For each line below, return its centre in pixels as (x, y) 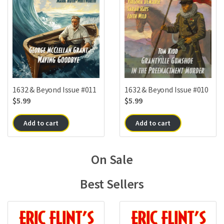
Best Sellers (112, 184)
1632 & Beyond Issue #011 (55, 90)
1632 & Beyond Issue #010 (167, 89)
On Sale (112, 159)
